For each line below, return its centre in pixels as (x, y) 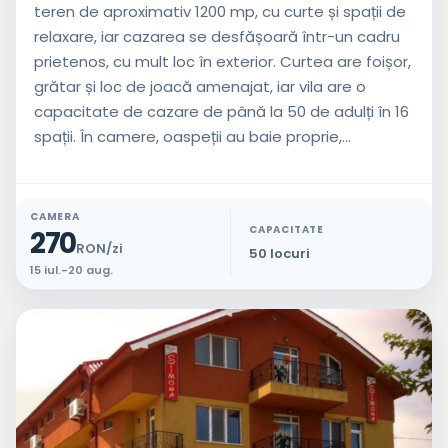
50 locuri (279, 253)
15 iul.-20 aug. (71, 269)
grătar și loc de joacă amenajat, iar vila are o (200, 86)
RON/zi (99, 248)
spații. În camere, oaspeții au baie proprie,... (192, 136)
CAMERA (55, 216)
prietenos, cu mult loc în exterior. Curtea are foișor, (222, 61)
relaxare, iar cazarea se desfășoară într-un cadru (217, 36)
